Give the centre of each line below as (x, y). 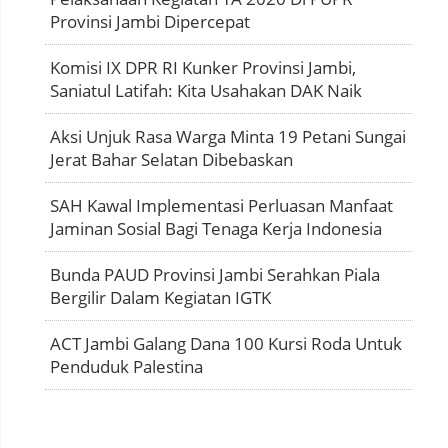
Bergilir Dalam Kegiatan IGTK (160, 297)
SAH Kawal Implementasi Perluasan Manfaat (221, 205)
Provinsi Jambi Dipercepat (150, 21)
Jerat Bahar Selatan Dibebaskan (171, 159)
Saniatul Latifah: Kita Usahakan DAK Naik (206, 90)
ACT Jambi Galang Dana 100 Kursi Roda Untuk (226, 343)
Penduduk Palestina (126, 366)
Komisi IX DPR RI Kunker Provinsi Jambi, (203, 67)
